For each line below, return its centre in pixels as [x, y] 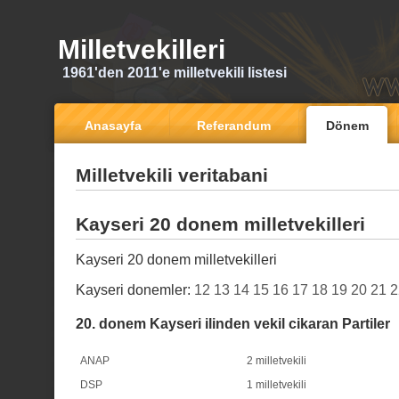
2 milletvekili [277, 360]
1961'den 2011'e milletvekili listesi [175, 73]
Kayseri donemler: [135, 290]
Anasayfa [113, 126]
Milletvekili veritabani [172, 175]
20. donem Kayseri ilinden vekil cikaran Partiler [233, 323]
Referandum [234, 126]
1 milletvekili [277, 384]
